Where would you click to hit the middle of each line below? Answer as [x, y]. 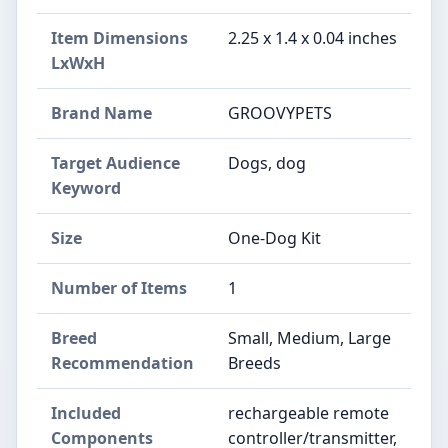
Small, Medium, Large [309, 337]
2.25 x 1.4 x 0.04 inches [312, 37]
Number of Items [119, 287]
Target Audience [115, 162]
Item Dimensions [119, 37]
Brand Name [101, 112]
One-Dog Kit [274, 237]
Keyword [86, 187]
